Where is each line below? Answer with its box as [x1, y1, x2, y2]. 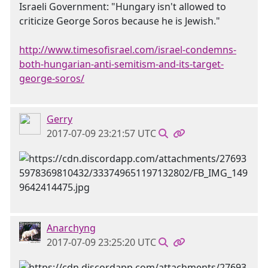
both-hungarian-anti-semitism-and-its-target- [19, 57, 224, 71]
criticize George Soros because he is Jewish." [19, 14, 220, 28]
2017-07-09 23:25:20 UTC [47, 236, 156, 249]
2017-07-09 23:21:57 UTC [47, 127, 156, 140]
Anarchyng [47, 221, 96, 234]
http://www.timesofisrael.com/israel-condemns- [19, 43, 236, 56]
